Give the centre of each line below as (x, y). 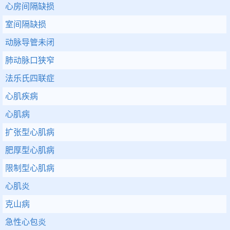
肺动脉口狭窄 (30, 60)
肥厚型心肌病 (30, 150)
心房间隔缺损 (30, 6)
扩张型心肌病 (30, 132)
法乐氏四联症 (30, 78)
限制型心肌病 (30, 168)
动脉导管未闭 (30, 42)
